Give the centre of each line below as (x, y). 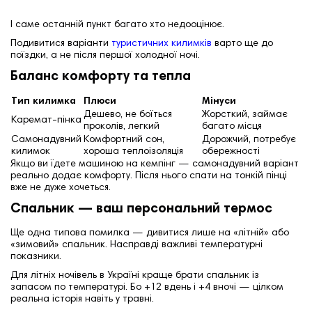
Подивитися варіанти (61, 44)
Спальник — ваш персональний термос (141, 209)
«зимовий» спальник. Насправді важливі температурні (136, 245)
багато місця (232, 126)
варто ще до (242, 44)
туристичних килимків (162, 44)
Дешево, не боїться (128, 115)
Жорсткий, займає (245, 115)
